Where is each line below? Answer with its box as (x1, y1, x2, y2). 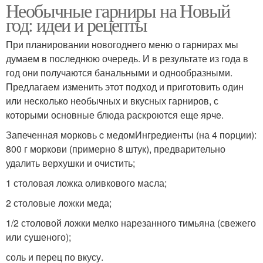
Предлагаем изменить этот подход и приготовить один (6, 79, 244, 93)
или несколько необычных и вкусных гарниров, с (6, 93, 218, 107)
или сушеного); (6, 230, 71, 244)
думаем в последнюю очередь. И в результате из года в (6, 51, 248, 65)
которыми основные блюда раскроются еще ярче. (6, 107, 224, 122)
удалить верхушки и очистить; (6, 156, 135, 170)
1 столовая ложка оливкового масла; (6, 176, 167, 190)
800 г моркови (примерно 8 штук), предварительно (6, 141, 225, 156)
